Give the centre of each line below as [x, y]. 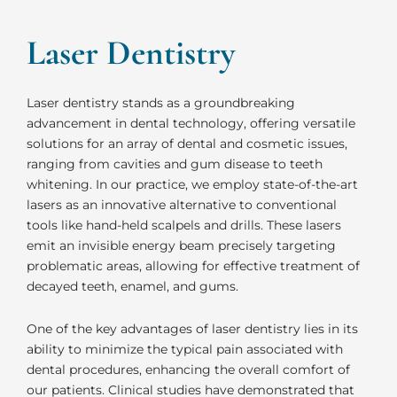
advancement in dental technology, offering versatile [191, 124]
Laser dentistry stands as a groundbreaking [161, 103]
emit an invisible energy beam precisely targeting [181, 246]
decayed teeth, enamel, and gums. [132, 287]
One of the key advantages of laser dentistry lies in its [192, 328]
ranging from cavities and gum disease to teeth [175, 164]
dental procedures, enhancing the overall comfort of [188, 369]
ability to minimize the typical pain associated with [185, 349]
